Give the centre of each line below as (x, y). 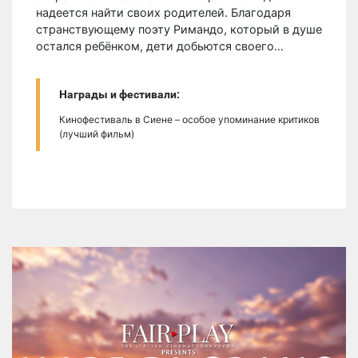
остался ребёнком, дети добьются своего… (160, 46)
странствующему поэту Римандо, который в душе (179, 29)
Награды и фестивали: (119, 94)
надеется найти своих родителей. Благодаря (163, 12)
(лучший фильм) (97, 133)
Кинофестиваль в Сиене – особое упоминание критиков (189, 119)
